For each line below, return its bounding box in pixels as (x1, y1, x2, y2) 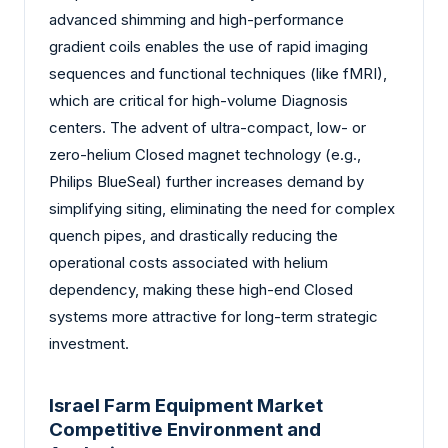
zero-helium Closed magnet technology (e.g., (49, 144, 361, 164)
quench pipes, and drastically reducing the (49, 225, 338, 245)
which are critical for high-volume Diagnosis (49, 90, 348, 110)
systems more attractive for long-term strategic (49, 306, 378, 326)
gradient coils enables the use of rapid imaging (49, 36, 368, 56)
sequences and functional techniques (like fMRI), (49, 63, 387, 83)
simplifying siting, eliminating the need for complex (49, 198, 395, 218)
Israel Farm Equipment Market (49, 394, 323, 418)
